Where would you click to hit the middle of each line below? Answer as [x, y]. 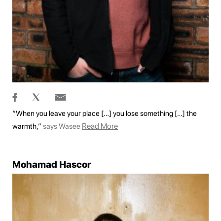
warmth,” [28, 127]
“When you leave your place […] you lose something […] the [105, 114]
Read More [100, 126]
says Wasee [62, 127]
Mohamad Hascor [52, 165]
